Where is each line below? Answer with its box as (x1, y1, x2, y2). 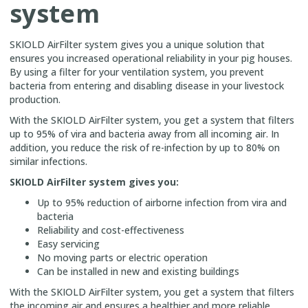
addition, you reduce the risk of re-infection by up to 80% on (10, 140, 280, 154)
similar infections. (10, 154, 87, 168)
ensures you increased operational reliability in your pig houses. (10, 51, 292, 65)
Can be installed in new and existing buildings (37, 264, 239, 278)
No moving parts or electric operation (37, 250, 208, 264)
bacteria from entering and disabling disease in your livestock (10, 78, 284, 92)
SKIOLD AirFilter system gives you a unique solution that (10, 37, 265, 51)
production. (10, 92, 60, 106)
